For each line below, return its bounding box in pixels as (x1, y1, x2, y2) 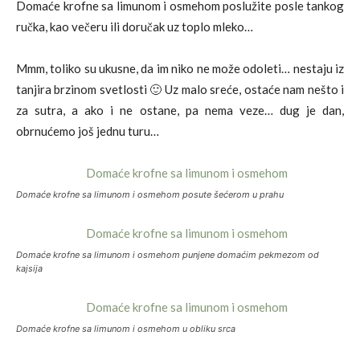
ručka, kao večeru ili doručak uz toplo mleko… (16, 18, 253, 34)
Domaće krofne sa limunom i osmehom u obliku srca (16, 322, 235, 334)
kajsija (16, 262, 43, 274)
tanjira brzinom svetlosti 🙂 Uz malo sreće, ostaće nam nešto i (16, 81, 344, 96)
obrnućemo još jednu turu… (16, 123, 159, 138)
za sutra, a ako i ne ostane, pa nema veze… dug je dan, (16, 102, 344, 117)
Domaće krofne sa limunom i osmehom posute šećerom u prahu (16, 188, 284, 200)
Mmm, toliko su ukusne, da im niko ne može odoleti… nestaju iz (16, 60, 344, 76)
